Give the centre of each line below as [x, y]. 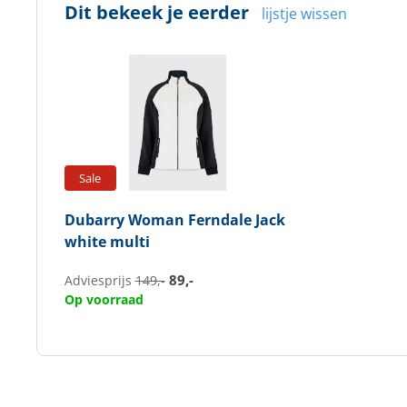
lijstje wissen [304, 14]
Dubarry [94, 220]
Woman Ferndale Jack [204, 220]
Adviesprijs [99, 281]
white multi [107, 242]
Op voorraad [104, 299]
